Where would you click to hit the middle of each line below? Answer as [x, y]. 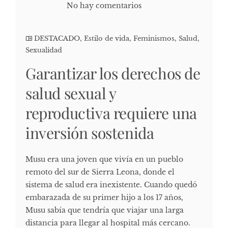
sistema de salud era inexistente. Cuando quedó [111, 185]
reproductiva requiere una [111, 113]
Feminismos [154, 39]
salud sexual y [71, 93]
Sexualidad [44, 50]
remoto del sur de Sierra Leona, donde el [100, 172]
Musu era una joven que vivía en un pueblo [104, 160]
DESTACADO [57, 39]
